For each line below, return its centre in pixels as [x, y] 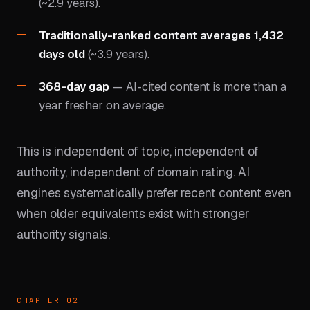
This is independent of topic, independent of [138, 151]
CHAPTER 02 [48, 300]
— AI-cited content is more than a [198, 86]
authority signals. [63, 234]
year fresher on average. [102, 105]
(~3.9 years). [117, 54]
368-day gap [74, 86]
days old [62, 54]
